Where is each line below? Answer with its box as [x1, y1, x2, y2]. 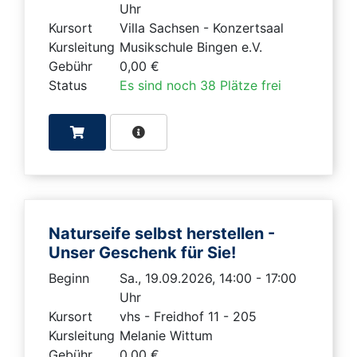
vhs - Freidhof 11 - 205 [120, 308, 257, 324]
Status [49, 76, 87, 93]
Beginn [49, 269, 89, 286]
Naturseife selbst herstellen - [49, 223, 275, 243]
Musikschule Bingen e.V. [120, 38, 262, 55]
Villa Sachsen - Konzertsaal [120, 19, 284, 36]
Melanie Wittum [120, 327, 213, 343]
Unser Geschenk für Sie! [49, 242, 240, 262]
